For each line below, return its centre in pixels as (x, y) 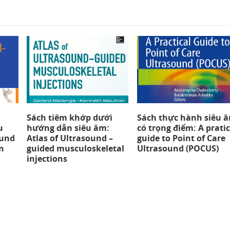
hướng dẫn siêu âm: (68, 128)
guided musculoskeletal (76, 149)
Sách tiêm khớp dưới (70, 118)
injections (47, 159)
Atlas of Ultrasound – (70, 138)
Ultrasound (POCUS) (178, 149)
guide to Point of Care (181, 138)
